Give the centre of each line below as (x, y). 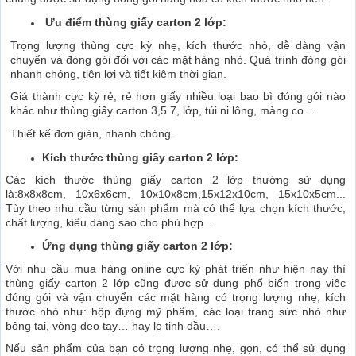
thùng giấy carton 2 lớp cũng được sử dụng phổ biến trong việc (176, 282)
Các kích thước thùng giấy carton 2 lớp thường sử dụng (176, 180)
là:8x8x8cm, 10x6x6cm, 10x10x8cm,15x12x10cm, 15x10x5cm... (176, 194)
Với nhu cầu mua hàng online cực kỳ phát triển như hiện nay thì (176, 268)
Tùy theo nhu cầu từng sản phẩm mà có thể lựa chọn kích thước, (176, 209)
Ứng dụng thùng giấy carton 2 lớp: (137, 246)
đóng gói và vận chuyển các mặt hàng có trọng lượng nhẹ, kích (176, 297)
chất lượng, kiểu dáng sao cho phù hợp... (109, 223)
